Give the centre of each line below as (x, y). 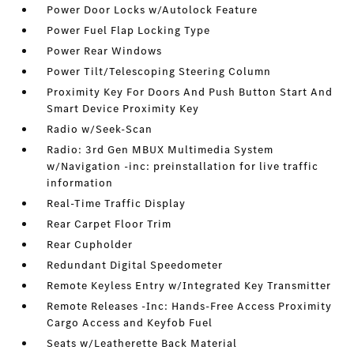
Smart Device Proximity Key (123, 109)
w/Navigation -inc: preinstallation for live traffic (183, 166)
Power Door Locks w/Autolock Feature (153, 10)
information (80, 183)
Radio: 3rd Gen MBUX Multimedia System (160, 150)
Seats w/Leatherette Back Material (142, 343)
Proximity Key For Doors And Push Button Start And (190, 92)
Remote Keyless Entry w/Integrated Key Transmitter (189, 286)
